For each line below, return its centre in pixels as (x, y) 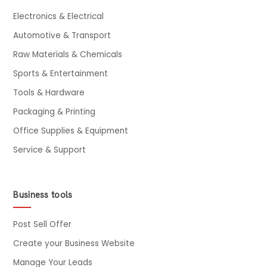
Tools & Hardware (49, 92)
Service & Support (50, 150)
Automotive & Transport (62, 35)
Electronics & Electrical (59, 16)
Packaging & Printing (55, 111)
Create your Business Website (74, 243)
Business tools (43, 195)
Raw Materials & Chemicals (68, 54)
